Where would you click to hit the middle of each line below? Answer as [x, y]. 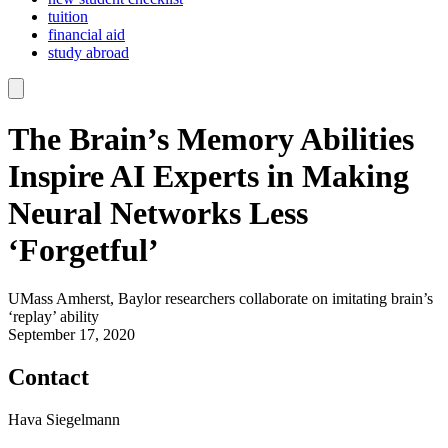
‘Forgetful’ [83, 249]
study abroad [88, 53]
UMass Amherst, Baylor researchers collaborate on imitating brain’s [220, 299]
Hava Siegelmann [64, 419]
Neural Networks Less [158, 212]
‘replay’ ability [53, 317]
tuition [68, 17]
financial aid [86, 35]
